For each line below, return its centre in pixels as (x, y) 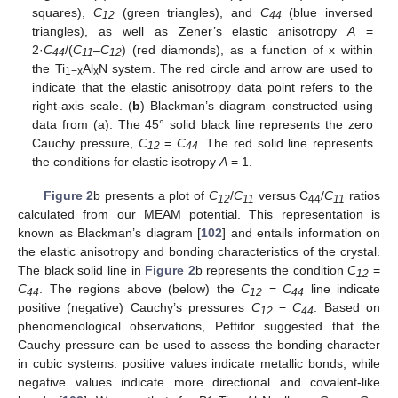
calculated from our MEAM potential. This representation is (199, 214)
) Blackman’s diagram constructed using (256, 105)
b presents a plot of (151, 195)
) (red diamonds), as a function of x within (247, 49)
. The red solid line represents (285, 143)
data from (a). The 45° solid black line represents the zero (203, 124)
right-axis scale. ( (82, 105)
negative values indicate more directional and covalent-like (199, 382)
